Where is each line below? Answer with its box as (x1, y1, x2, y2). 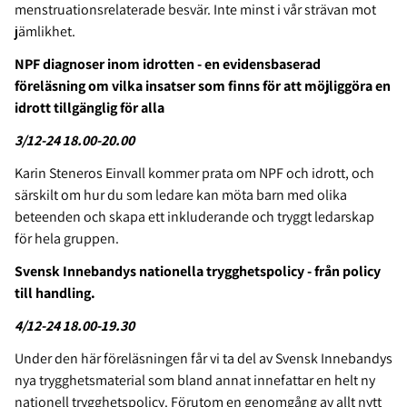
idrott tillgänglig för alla (15, 98, 164, 118)
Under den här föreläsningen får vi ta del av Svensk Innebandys (15, 349, 392, 369)
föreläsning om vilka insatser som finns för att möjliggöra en (15, 76, 391, 96)
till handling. (15, 283, 95, 303)
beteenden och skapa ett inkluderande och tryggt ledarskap (15, 207, 374, 227)
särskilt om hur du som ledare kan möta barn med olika (15, 185, 347, 205)
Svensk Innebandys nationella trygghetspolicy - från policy (15, 262, 381, 282)
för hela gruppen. (15, 229, 124, 249)
